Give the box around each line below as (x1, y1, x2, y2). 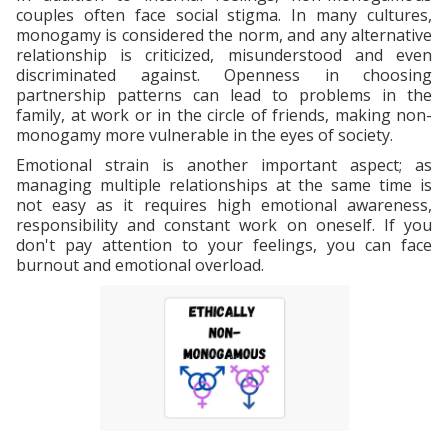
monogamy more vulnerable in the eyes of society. (16, 123, 393, 146)
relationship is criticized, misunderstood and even (16, 43, 432, 66)
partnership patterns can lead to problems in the (16, 83, 432, 106)
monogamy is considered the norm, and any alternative (16, 23, 432, 46)
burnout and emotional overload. (16, 253, 264, 276)
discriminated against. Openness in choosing (16, 63, 432, 86)
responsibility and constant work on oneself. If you (16, 213, 432, 236)
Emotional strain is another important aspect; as (16, 153, 432, 176)
